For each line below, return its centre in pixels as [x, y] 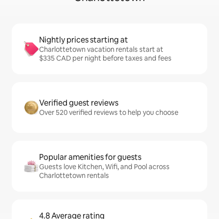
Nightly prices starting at [84, 40]
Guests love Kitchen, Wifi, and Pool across [104, 167]
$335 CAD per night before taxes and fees [105, 58]
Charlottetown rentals [74, 175]
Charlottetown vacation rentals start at [101, 49]
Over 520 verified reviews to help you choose [109, 112]
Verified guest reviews [79, 103]
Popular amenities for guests [90, 157]
